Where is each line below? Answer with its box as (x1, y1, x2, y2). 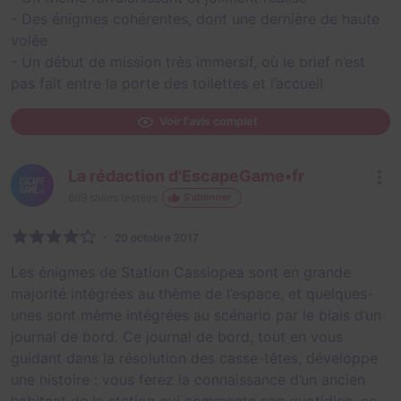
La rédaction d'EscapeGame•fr (68, 166, 304, 186)
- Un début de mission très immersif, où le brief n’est (11, 52, 365, 71)
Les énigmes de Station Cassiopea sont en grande (11, 262, 351, 281)
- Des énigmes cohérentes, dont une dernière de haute (11, 9, 380, 28)
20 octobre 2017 (115, 230, 199, 244)
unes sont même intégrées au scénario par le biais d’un (11, 305, 381, 324)
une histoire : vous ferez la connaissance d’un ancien (11, 370, 365, 388)
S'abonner (183, 192, 232, 204)
